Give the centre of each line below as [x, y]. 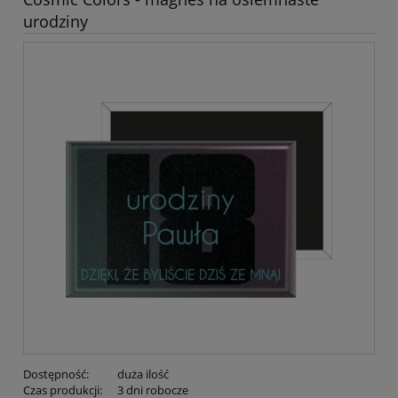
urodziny [56, 22]
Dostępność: [56, 374]
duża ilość [143, 374]
